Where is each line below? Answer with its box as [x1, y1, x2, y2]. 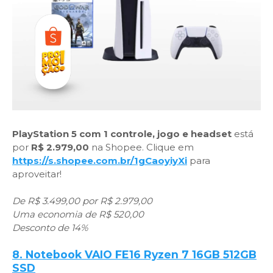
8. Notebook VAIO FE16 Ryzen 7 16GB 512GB [12, 248, 257, 261]
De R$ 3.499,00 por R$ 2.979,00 [12, 195, 152, 207]
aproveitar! [12, 168, 62, 180]
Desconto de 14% [12, 222, 88, 233]
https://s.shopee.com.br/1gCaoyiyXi [12, 155, 187, 166]
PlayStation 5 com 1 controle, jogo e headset [12, 128, 232, 140]
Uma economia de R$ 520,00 [12, 208, 144, 220]
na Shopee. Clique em [89, 141, 194, 153]
